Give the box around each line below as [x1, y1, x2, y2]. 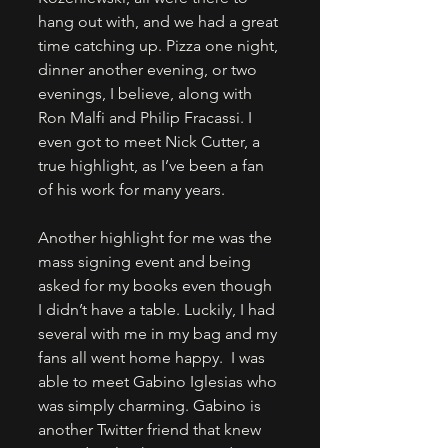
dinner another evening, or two [38, 60, 261, 80]
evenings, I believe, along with [38, 84, 256, 104]
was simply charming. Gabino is [38, 396, 265, 416]
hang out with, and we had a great [38, 12, 282, 32]
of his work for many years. [38, 180, 225, 200]
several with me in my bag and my [38, 324, 281, 344]
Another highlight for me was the [38, 228, 276, 248]
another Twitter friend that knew [38, 420, 265, 440]
